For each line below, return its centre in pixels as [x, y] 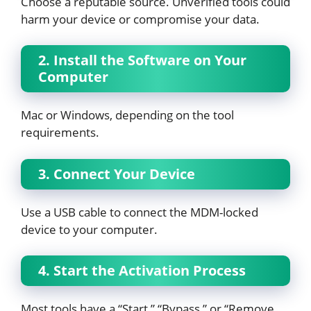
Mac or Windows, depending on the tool [127, 115]
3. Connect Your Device [117, 174]
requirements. [60, 132]
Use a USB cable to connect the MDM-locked [140, 212]
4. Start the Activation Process [142, 270]
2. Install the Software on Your [142, 60]
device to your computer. [89, 229]
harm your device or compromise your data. [140, 19]
